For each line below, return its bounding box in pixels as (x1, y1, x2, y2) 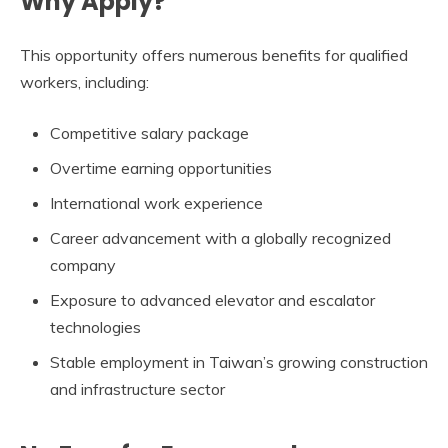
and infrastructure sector (50, 379, 225, 400)
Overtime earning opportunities (50, 158, 272, 179)
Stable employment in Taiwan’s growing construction (50, 352, 428, 373)
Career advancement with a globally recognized (50, 228, 391, 249)
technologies (50, 317, 141, 338)
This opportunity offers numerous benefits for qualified (20, 45, 408, 66)
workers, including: (20, 72, 149, 93)
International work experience (50, 193, 263, 214)
